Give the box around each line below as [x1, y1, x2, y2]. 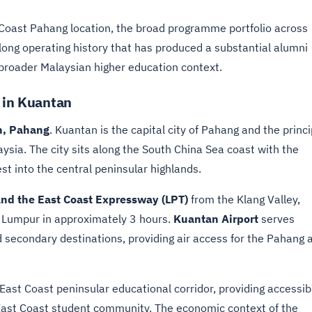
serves [258, 212, 295, 226]
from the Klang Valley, [188, 192, 300, 206]
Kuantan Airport [173, 212, 258, 226]
